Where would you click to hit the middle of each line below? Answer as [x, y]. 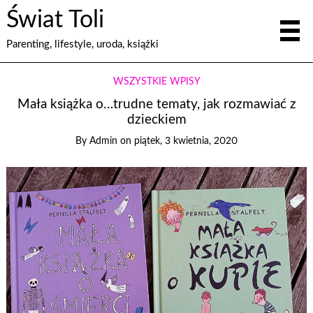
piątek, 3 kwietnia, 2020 [186, 141]
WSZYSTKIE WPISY [156, 81]
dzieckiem [156, 119]
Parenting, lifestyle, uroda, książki [83, 45]
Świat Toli [56, 21]
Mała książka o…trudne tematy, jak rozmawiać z [156, 104]
